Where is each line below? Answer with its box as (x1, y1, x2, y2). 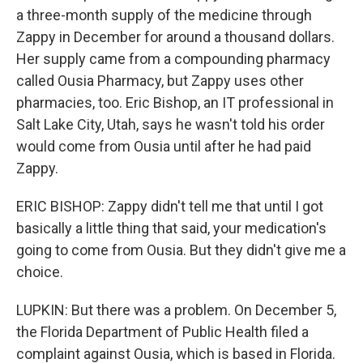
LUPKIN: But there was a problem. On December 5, (16, 301, 336, 318)
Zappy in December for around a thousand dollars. (16, 28, 335, 45)
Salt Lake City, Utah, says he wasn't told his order (16, 116, 325, 133)
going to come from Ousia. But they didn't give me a (16, 241, 346, 258)
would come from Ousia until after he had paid (16, 138, 311, 155)
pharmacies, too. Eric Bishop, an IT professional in (16, 94, 334, 111)
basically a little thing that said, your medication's (16, 220, 327, 237)
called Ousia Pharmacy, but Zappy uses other (16, 72, 304, 89)
